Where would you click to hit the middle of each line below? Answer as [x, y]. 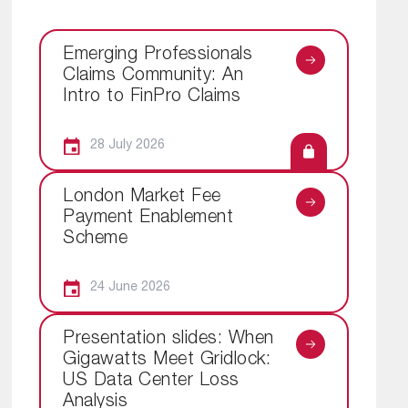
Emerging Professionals [158, 56]
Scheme [95, 239]
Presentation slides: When [168, 339]
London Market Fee [142, 197]
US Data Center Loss [151, 381]
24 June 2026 [130, 287]
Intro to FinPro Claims [152, 97]
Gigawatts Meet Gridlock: [167, 360]
